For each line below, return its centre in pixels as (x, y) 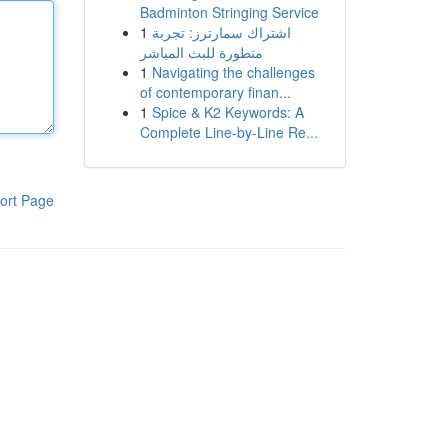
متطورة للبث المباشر (201, 52)
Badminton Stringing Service (229, 12)
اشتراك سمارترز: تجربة (221, 32)
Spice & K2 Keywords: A (227, 112)
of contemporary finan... (215, 92)
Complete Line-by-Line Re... (228, 132)
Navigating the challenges (233, 72)
